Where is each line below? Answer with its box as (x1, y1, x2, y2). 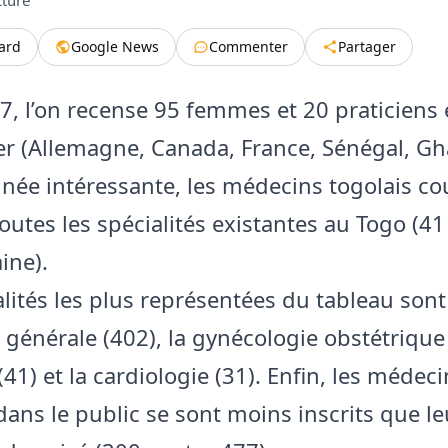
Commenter (209, 36, 288, 56)
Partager (338, 36, 396, 56)
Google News (71, 36, 159, 56)
